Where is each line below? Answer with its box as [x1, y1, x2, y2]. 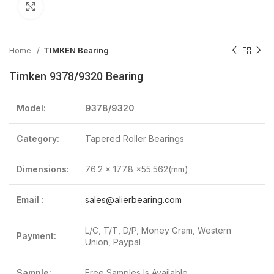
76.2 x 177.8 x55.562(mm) [85, 164, 188, 174]
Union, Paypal [85, 237, 141, 247]
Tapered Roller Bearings [85, 133, 184, 144]
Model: [17, 103, 46, 113]
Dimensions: [17, 164, 69, 174]
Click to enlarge [43, 2, 105, 12]
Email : [17, 194, 44, 205]
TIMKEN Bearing [43, 45, 109, 55]
